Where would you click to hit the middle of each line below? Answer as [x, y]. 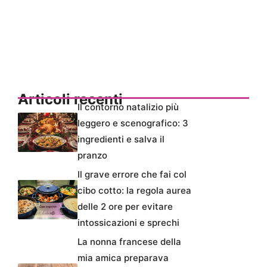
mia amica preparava [123, 257]
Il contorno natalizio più [128, 107]
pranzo [92, 155]
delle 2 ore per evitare [125, 206]
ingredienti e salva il [121, 139]
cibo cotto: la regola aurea [134, 190]
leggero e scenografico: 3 [133, 123]
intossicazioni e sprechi [128, 222]
